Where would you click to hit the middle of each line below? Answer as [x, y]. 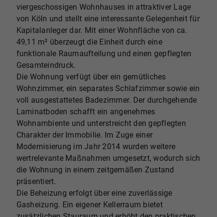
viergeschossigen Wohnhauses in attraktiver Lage [104, 7]
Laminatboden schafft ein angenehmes [86, 112]
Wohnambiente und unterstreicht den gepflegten [101, 124]
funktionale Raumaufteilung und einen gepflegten [104, 54]
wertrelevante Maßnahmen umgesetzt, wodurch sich [108, 158]
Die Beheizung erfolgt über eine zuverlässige [94, 193]
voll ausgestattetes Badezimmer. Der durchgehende [107, 100]
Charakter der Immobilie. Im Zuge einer [85, 135]
